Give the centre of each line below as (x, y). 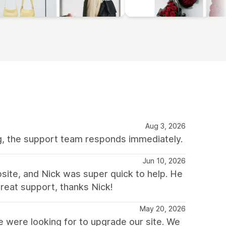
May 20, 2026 (163, 208)
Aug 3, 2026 (165, 126)
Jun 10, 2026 (164, 160)
